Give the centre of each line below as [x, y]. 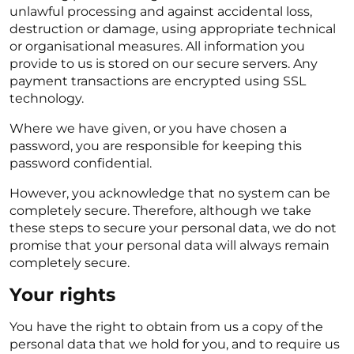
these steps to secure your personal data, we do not [173, 228]
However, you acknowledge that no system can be [170, 193]
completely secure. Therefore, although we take [160, 211]
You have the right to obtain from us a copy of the [166, 327]
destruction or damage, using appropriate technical [173, 29]
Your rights [62, 295]
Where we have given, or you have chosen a [148, 128]
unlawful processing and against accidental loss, [161, 11]
